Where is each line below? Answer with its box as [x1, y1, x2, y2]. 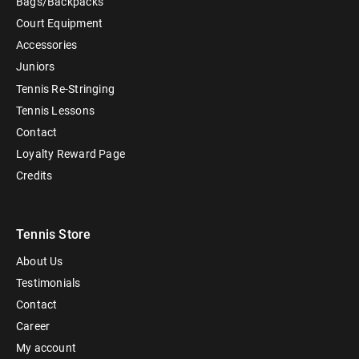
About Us [16, 254, 63, 268]
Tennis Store [16, 227, 91, 243]
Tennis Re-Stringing [16, 82, 115, 95]
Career [16, 320, 50, 333]
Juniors [16, 60, 55, 74]
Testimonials [16, 276, 81, 289]
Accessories [16, 38, 78, 52]
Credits [16, 169, 53, 183]
